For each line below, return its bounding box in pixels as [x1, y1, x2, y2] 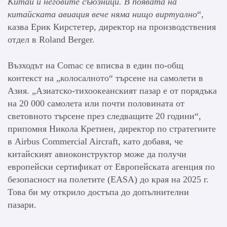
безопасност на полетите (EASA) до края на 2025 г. [8, 174, 209, 184]
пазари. [8, 199, 36, 210]
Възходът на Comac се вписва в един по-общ [8, 60, 183, 70]
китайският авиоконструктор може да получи [8, 148, 186, 159]
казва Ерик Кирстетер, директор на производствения [8, 21, 216, 32]
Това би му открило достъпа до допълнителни [8, 186, 189, 197]
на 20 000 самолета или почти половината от [8, 98, 184, 108]
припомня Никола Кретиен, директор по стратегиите [8, 123, 216, 134]
